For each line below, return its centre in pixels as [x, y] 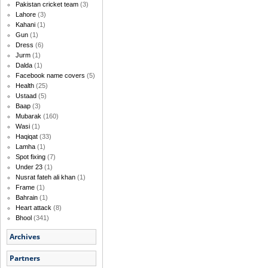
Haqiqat [27, 137]
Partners [25, 258]
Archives [25, 237]
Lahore [26, 15]
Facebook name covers [50, 76]
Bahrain [27, 198]
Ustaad [26, 96]
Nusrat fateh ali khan [45, 177]
